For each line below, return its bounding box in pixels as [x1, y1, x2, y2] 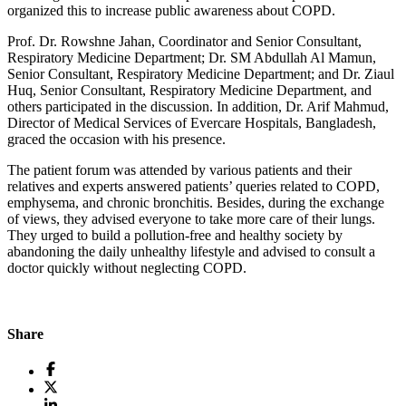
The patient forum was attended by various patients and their [7, 161, 352, 178]
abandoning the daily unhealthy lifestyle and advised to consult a [7, 243, 375, 259]
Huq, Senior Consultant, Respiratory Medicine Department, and [7, 82, 372, 98]
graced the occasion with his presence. [7, 130, 226, 147]
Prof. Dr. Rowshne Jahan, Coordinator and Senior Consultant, [7, 33, 362, 49]
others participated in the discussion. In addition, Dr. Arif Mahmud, [7, 98, 389, 114]
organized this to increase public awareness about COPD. [7, 2, 335, 18]
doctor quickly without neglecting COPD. [7, 259, 246, 275]
